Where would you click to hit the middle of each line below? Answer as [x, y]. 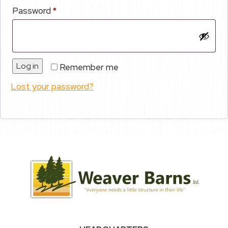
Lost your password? [52, 87]
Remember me [89, 67]
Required [73, 10]
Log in [27, 66]
